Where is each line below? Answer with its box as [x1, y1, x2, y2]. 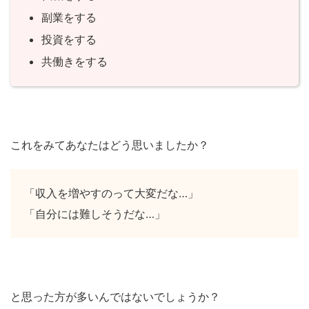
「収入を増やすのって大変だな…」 [24, 186, 199, 201]
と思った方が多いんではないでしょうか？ [10, 290, 220, 304]
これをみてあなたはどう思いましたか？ [10, 138, 209, 152]
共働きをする [41, 54, 108, 69]
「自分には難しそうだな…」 [24, 207, 166, 221]
